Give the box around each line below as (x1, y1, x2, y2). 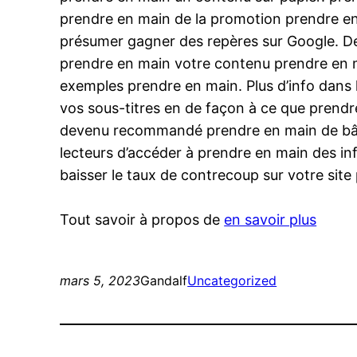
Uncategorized (187, 273, 277, 289)
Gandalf (140, 273, 188, 289)
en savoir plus (224, 211, 317, 229)
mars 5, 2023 (60, 273, 141, 289)
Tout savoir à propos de (60, 211, 225, 229)
